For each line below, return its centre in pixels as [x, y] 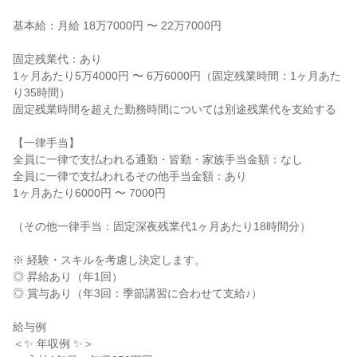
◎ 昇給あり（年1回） [68, 277]
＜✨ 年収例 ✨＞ [53, 343]
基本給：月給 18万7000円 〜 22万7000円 [117, 25]
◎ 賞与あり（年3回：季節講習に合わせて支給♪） [137, 293]
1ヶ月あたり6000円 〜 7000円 [89, 193]
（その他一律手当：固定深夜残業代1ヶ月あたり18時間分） [162, 226]
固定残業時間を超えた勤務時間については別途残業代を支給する [175, 109]
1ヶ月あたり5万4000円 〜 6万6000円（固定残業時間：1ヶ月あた [177, 76]
